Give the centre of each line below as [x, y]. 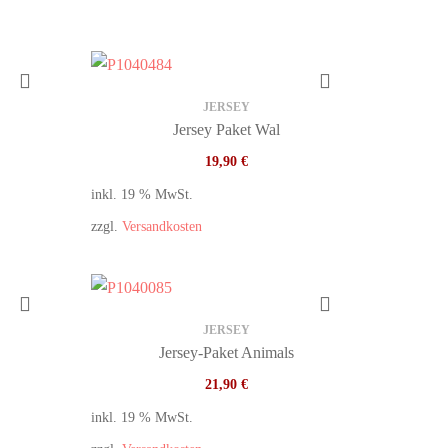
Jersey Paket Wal [226, 129]
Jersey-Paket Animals [226, 352]
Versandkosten [162, 226]
